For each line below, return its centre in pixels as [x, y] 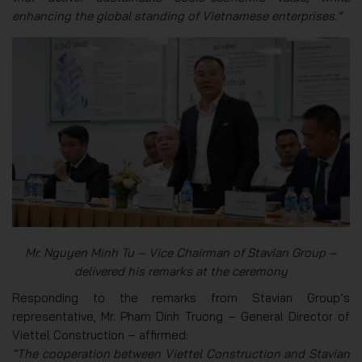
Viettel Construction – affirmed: [100, 335]
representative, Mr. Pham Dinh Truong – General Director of [181, 317]
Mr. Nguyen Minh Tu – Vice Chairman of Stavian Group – [181, 253]
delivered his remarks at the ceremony [181, 271]
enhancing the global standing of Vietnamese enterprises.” [177, 16]
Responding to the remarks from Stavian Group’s [181, 298]
